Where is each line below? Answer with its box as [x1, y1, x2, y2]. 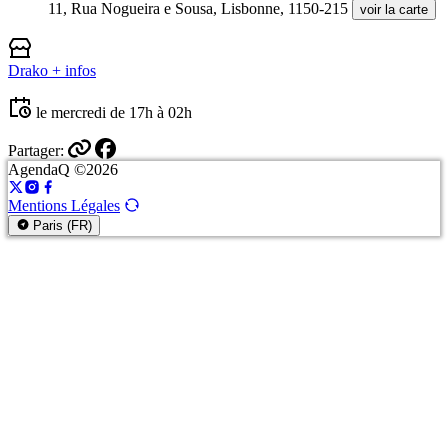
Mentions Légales [8, 196, 120, 214]
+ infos [52, 62, 96, 80]
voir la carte [360, 2, 428, 18]
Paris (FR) [29, 217, 93, 233]
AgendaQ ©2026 [8, 160, 118, 178]
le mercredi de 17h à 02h [36, 104, 192, 122]
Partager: [8, 142, 64, 160]
